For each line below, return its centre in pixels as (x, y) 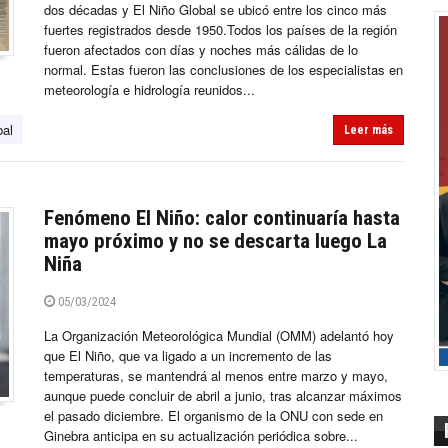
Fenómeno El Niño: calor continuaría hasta (222, 218)
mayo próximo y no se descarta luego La (215, 241)
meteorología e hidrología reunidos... (149, 90)
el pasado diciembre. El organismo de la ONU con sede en (213, 416)
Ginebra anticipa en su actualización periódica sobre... (201, 436)
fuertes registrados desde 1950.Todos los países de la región (220, 30)
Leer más (368, 130)
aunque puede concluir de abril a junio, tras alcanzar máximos (223, 396)
